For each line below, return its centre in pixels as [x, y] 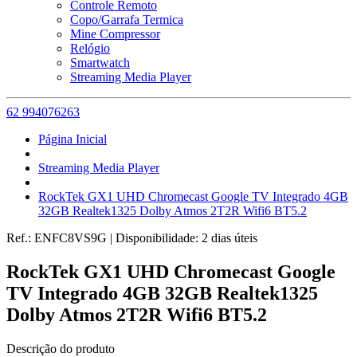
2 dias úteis [229, 238]
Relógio [90, 48]
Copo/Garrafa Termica [127, 20]
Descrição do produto [61, 348]
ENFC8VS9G [72, 238]
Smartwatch [100, 63]
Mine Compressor [115, 34]
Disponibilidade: [159, 238]
